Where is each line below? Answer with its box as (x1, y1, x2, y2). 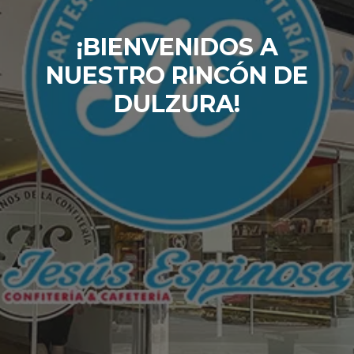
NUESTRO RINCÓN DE (46, 60, 308, 90)
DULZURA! (114, 88, 240, 119)
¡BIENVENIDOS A (76, 32, 278, 62)
